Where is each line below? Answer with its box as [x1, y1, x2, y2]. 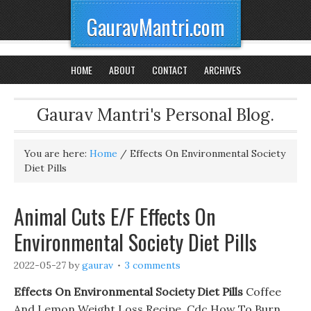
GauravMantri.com [86, 11, 225, 42]
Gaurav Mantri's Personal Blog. [37, 104, 274, 126]
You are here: [24, 147, 90, 160]
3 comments [125, 259, 180, 271]
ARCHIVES [203, 62, 241, 77]
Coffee [243, 285, 281, 299]
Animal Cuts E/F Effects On [14, 201, 216, 232]
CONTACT [151, 62, 187, 77]
